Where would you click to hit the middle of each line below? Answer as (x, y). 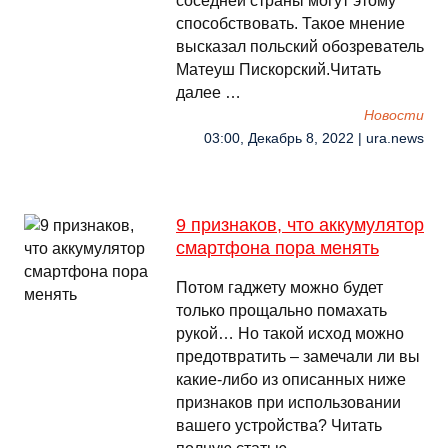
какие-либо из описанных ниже (291, 379)
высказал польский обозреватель (300, 46)
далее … (208, 92)
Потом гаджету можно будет (279, 287)
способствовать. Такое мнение (290, 23)
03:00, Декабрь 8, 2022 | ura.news (314, 138)
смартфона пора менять (277, 248)
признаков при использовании (288, 402)
